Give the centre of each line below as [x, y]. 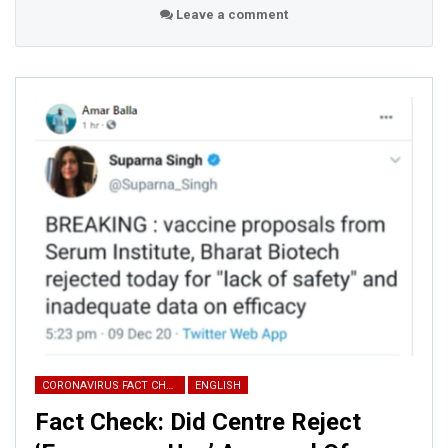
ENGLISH [218, 386]
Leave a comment [230, 14]
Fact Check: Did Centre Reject [198, 422]
